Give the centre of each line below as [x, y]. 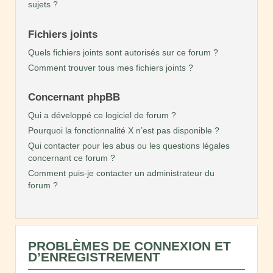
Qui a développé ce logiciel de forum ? [102, 115]
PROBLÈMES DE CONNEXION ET [129, 246]
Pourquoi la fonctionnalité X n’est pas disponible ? [124, 131]
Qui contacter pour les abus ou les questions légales [129, 146]
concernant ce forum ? [72, 158]
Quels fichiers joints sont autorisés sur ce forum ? [123, 52]
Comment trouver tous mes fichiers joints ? [111, 67]
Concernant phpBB [74, 97]
